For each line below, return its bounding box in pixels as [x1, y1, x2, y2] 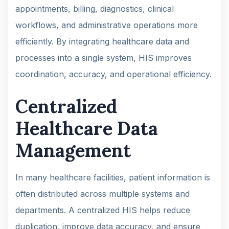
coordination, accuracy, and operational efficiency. [15, 68, 212, 79]
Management [15, 138, 131, 162]
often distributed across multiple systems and [15, 188, 190, 199]
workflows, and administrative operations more [15, 19, 198, 30]
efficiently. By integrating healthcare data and [15, 36, 189, 47]
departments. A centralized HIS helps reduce [15, 204, 190, 215]
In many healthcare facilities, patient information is [15, 172, 210, 182]
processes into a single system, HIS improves [15, 52, 192, 63]
